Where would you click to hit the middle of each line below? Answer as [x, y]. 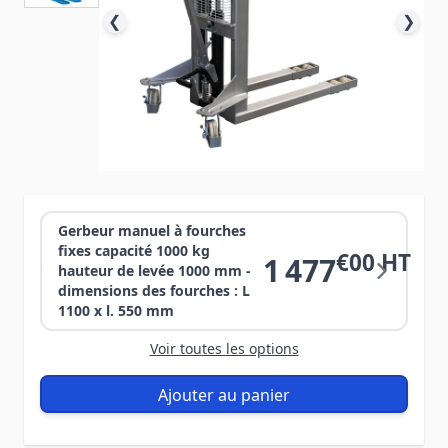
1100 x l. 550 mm [116, 310]
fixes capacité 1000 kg [134, 250]
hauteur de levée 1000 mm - [154, 270]
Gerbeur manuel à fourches [152, 230]
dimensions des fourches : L [154, 290]
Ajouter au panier [224, 394]
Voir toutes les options [224, 348]
